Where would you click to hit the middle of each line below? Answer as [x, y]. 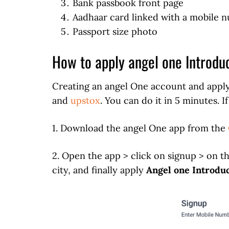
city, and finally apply [99, 170]
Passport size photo [115, 31]
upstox [85, 100]
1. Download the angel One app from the [140, 128]
